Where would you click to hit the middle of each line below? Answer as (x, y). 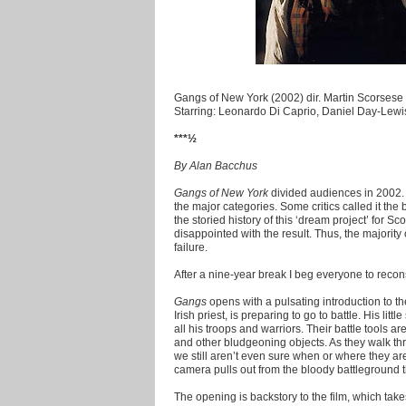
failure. (191, 246)
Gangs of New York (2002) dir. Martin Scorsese (289, 97)
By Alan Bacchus (216, 165)
